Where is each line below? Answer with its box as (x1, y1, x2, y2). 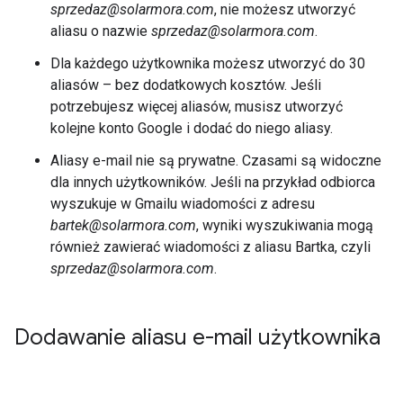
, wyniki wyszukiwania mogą (196, 216, 373, 234)
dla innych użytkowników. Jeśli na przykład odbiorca (50, 173, 375, 191)
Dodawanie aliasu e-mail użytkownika (14, 323, 381, 351)
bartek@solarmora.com (50, 216, 196, 234)
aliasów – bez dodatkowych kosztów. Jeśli (50, 76, 321, 94)
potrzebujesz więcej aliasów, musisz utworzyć (50, 97, 343, 115)
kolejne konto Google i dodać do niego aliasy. (50, 119, 333, 137)
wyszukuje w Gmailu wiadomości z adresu (50, 194, 315, 212)
